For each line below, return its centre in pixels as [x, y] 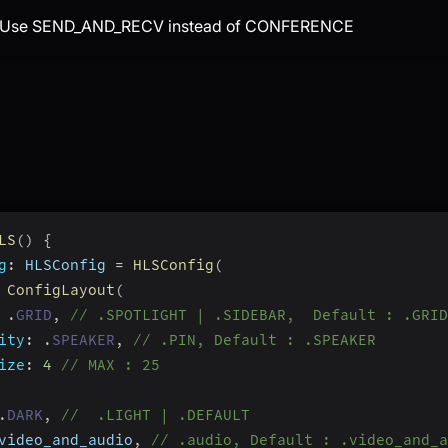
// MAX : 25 [110, 364]
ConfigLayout [61, 289]
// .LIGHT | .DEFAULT [155, 414]
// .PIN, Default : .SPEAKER [254, 339]
